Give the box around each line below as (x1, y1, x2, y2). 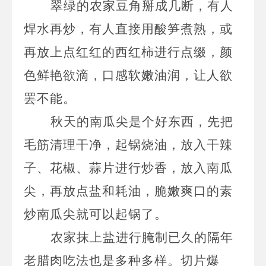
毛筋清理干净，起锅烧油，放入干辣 (24, 137, 233, 152)
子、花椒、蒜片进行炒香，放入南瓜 (24, 160, 233, 175)
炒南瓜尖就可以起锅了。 (24, 207, 167, 221)
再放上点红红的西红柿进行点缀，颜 (24, 45, 233, 59)
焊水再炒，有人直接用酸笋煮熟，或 (24, 21, 233, 36)
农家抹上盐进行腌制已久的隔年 (50, 230, 233, 245)
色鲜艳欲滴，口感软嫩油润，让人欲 (24, 68, 233, 83)
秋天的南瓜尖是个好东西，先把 (50, 114, 233, 129)
